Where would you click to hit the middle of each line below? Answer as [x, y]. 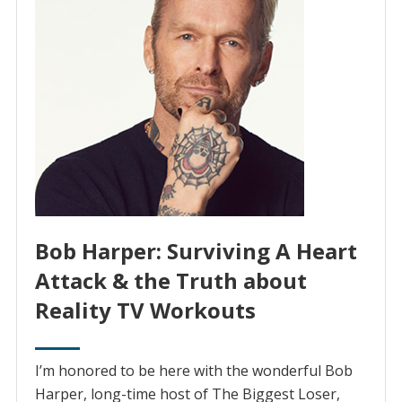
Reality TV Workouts [145, 310]
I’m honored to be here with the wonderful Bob [193, 371]
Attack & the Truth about [170, 281]
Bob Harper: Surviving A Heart [196, 251]
